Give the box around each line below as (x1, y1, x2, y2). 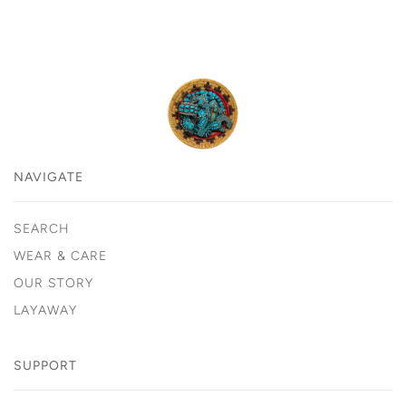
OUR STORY (14, 275, 93, 291)
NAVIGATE (14, 169, 83, 185)
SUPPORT (14, 358, 77, 373)
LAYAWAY (14, 303, 77, 318)
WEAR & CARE (14, 248, 107, 264)
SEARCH (14, 221, 70, 237)
